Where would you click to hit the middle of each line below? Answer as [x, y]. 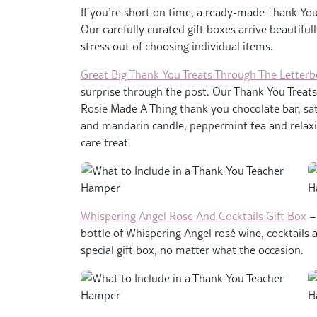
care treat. [106, 143]
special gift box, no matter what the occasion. [192, 250]
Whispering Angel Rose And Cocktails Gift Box [194, 216]
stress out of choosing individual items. [177, 46]
